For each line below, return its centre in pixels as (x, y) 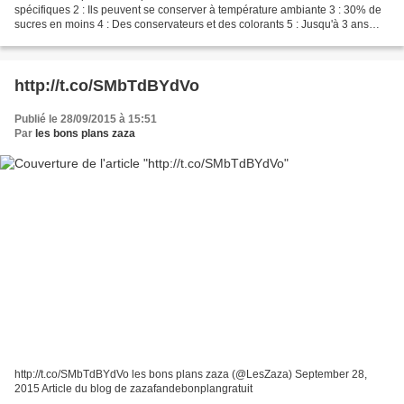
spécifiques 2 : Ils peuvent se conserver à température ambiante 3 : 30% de (198, 9)
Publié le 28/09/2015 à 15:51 (86, 119)
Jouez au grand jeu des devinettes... (103, 38)
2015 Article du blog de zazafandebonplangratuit (133, 389)
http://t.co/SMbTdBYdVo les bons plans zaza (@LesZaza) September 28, (191, 375)
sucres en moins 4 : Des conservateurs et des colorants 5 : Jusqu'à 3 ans (192, 24)
